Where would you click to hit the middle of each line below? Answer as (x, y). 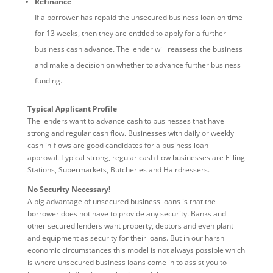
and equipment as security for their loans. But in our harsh (126, 238)
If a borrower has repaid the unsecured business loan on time (138, 18)
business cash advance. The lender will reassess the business (138, 49)
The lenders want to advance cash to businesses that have (126, 121)
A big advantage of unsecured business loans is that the (121, 202)
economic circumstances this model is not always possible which (136, 250)
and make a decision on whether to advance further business (137, 65)
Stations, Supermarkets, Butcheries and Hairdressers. (118, 170)
